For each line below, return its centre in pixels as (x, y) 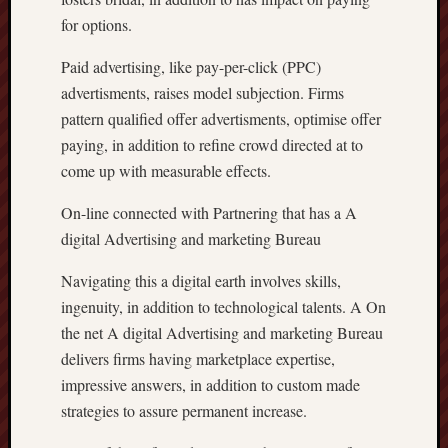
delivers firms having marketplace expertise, (198, 358)
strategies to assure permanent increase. (184, 410)
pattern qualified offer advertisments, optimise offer (221, 118)
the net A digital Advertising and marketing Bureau (222, 332)
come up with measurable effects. (166, 170)
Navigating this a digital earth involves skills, (201, 280)
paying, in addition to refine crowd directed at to (212, 144)
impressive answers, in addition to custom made (210, 384)
